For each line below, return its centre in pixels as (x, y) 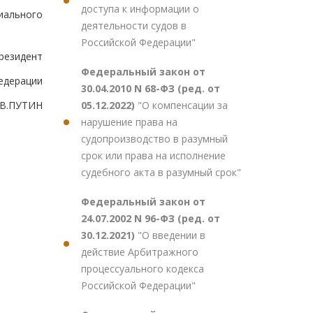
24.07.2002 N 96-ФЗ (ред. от (151, 218)
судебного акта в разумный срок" (161, 172)
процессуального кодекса (143, 269)
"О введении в (172, 235)
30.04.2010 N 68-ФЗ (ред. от (151, 88)
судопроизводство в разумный (154, 139)
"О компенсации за (183, 105)
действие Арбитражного (140, 252)
